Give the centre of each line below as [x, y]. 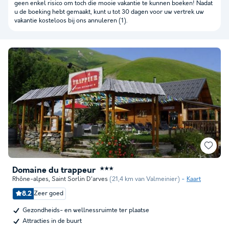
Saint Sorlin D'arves [80, 179]
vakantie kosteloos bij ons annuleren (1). [71, 21]
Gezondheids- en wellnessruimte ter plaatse [86, 210]
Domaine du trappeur [54, 170]
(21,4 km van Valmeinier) [145, 179]
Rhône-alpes [30, 179]
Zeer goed [49, 193]
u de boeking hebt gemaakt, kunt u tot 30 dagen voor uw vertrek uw [109, 12]
